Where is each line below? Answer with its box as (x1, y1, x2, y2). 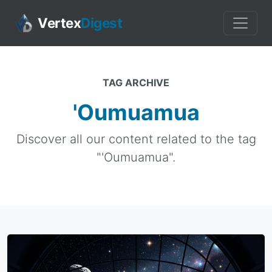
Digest (81, 15, 122, 31)
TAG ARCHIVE (103, 76, 169, 89)
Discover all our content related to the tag (16, 132, 256, 146)
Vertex (38, 15, 81, 31)
